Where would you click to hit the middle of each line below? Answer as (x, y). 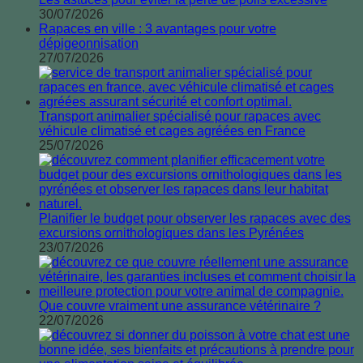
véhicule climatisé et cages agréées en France (172, 131)
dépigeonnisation (89, 44)
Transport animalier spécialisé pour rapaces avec (180, 117)
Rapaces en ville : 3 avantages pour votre (158, 29)
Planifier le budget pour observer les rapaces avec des (195, 219)
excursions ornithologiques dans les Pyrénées (171, 233)
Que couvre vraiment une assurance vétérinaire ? (180, 306)
